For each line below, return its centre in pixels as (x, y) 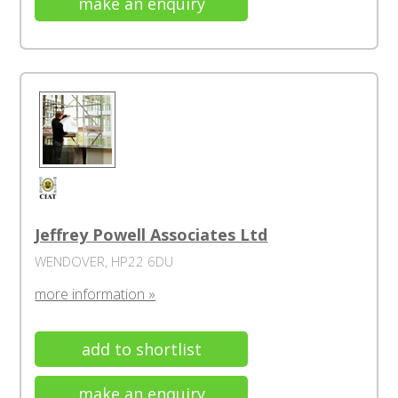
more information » (96, 294)
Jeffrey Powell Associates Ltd (151, 235)
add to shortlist (141, 349)
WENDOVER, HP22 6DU (104, 261)
